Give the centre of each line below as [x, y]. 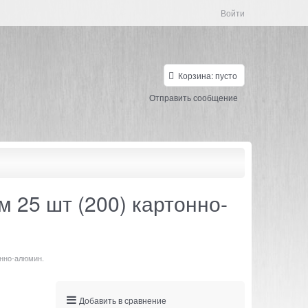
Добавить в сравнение [123, 300]
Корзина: [196, 75]
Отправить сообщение [194, 97]
